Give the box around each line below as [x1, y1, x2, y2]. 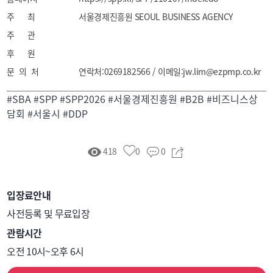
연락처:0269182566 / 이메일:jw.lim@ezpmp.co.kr [79, 65, 261, 77]
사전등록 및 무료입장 [7, 205, 90, 221]
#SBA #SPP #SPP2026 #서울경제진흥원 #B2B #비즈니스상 [7, 91, 258, 106]
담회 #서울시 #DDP [7, 105, 88, 121]
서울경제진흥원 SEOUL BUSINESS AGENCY [79, 10, 233, 23]
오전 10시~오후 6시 [7, 243, 84, 258]
